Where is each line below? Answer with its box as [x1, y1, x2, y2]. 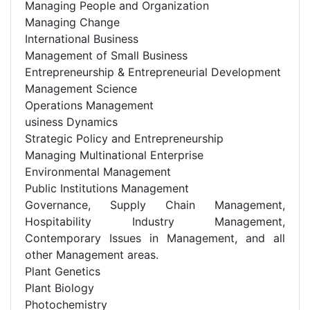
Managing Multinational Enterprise [25, 147, 203, 162]
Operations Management [25, 98, 154, 112]
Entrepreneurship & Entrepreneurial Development [25, 64, 281, 79]
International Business [25, 31, 138, 46]
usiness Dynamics [25, 114, 118, 129]
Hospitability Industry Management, [25, 214, 285, 228]
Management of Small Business [25, 48, 188, 62]
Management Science [25, 81, 137, 95]
